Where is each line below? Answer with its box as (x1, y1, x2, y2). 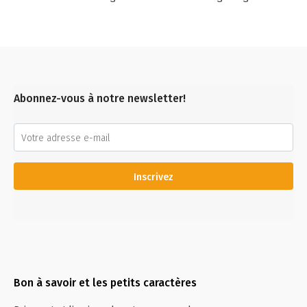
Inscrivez (134, 171, 173, 183)
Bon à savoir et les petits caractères (14, 276, 197, 289)
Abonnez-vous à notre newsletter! (14, 92, 186, 105)
